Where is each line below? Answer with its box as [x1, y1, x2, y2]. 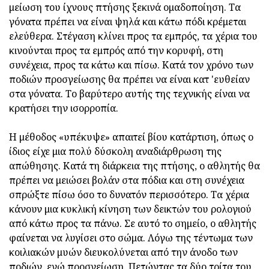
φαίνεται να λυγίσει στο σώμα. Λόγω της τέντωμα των [9, 231, 253, 245]
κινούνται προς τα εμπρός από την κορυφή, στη [9, 44, 223, 58]
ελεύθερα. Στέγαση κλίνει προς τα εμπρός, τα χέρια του [9, 29, 258, 43]
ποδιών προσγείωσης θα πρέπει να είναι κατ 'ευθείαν [9, 73, 250, 86]
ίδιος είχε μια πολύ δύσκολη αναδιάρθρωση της [9, 145, 222, 159]
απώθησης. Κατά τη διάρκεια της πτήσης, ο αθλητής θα [9, 159, 260, 173]
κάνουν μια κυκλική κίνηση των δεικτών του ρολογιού [9, 202, 252, 216]
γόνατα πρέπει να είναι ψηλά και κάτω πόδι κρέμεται [9, 15, 246, 29]
